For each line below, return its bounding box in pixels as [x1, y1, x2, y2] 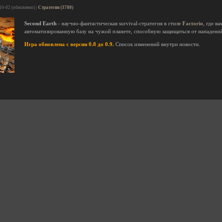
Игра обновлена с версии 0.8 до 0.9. [24, 42, 114, 47]
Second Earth [24, 21, 56, 26]
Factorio [182, 21, 203, 26]
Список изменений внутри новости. [114, 42, 200, 47]
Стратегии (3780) [38, 5, 73, 10]
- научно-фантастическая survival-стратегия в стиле [56, 21, 182, 26]
